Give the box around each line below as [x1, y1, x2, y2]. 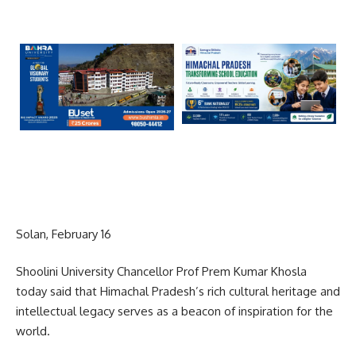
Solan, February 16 [16, 226, 111, 242]
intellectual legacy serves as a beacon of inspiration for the [16, 304, 333, 319]
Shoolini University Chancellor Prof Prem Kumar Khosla [16, 264, 307, 280]
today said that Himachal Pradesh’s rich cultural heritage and [16, 284, 340, 300]
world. [16, 323, 50, 339]
